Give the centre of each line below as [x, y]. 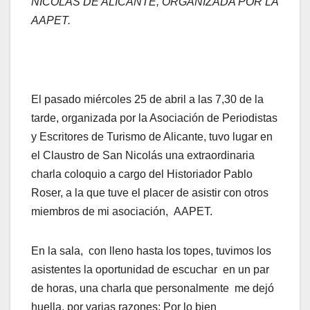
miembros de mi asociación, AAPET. [122, 212]
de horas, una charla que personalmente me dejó [153, 289]
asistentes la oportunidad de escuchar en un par [150, 270]
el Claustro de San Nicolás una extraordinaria [143, 156]
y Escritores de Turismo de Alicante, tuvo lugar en [152, 137]
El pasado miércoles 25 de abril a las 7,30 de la [147, 100]
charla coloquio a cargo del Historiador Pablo [142, 174]
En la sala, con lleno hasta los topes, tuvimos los [151, 251]
